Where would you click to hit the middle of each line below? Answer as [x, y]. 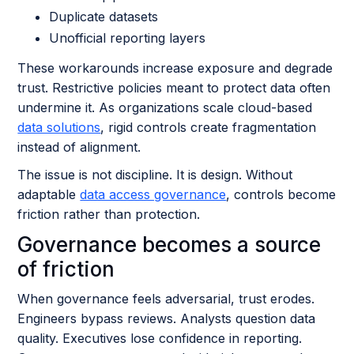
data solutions [59, 127]
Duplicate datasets [104, 17]
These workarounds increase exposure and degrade [175, 68]
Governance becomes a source [169, 245]
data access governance [153, 194]
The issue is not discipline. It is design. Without [155, 175]
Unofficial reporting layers [128, 38]
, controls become [281, 194]
